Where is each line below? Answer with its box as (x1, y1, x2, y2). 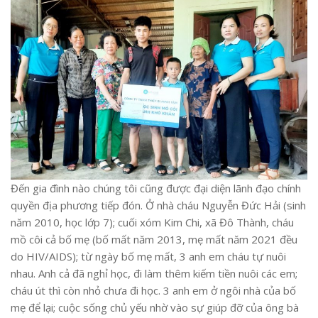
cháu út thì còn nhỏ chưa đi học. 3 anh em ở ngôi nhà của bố (11, 283, 296, 297)
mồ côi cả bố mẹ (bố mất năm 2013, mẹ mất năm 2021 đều (11, 231, 297, 246)
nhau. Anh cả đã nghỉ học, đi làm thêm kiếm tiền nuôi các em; (11, 265, 297, 280)
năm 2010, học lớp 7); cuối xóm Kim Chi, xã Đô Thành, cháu (11, 214, 294, 229)
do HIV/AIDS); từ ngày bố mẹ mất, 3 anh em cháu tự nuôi (11, 248, 286, 263)
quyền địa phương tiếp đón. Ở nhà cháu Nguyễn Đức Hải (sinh (11, 197, 306, 212)
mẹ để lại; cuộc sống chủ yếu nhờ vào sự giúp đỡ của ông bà (11, 300, 299, 314)
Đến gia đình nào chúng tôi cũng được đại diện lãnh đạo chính (11, 180, 301, 195)
